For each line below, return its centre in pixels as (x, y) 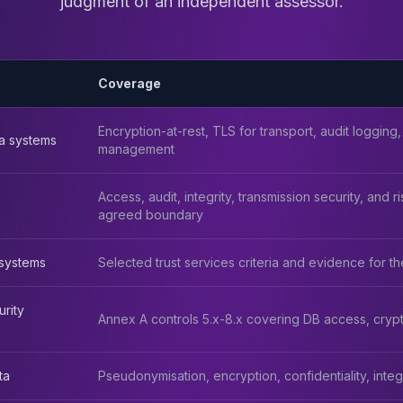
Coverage (130, 83)
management (136, 149)
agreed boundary (151, 215)
